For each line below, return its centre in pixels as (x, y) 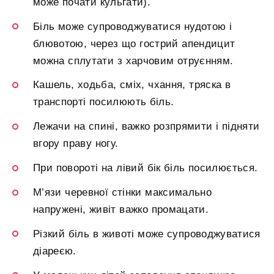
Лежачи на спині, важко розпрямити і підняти (146, 127)
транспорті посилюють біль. (104, 102)
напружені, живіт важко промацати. (121, 210)
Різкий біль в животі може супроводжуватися (147, 234)
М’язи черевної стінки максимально (123, 193)
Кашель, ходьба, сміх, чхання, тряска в (132, 85)
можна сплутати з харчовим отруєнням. (133, 61)
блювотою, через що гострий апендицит (134, 43)
